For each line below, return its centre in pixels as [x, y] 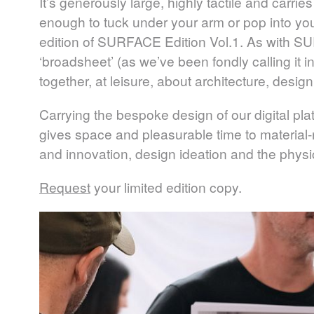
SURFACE [129, 41]
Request [65, 187]
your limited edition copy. [166, 187]
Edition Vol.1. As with [227, 41]
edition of [68, 41]
